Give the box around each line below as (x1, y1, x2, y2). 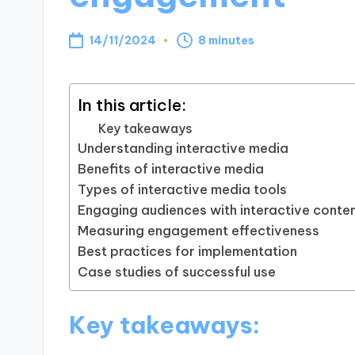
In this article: (78, 94, 187, 116)
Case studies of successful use (78, 263, 277, 280)
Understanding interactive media (78, 139, 289, 156)
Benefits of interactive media (78, 160, 265, 177)
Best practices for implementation (78, 242, 298, 259)
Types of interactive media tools (78, 181, 288, 197)
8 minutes (198, 33, 255, 48)
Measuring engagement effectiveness (78, 222, 320, 239)
